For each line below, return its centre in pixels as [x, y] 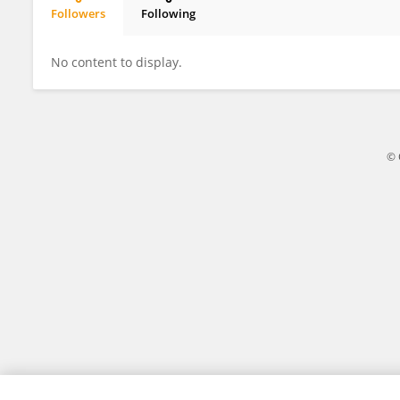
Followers [78, 13]
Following [168, 13]
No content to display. [117, 62]
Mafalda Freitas [109, 29]
